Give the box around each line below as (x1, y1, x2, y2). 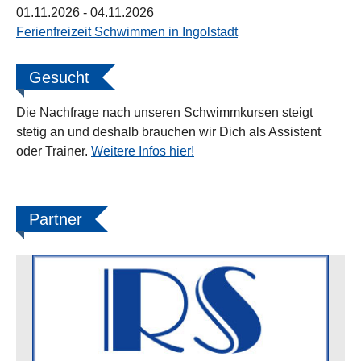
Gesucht (29, 68, 89, 86)
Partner (29, 210, 82, 228)
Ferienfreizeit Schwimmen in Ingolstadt (16, 25, 238, 39)
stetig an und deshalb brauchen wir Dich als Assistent (16, 125, 321, 139)
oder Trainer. (16, 144, 91, 158)
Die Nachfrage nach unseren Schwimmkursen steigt (16, 106, 313, 119)
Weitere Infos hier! (91, 144, 194, 158)
